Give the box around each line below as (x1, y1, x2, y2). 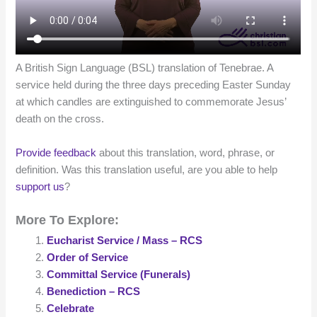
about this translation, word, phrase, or (96, 146, 275, 158)
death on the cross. (16, 113, 105, 125)
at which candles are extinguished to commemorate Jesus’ (16, 96, 287, 108)
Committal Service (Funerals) (47, 268, 191, 280)
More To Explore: (16, 212, 120, 227)
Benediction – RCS (47, 285, 141, 297)
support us (16, 180, 65, 192)
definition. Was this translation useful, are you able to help (16, 163, 278, 175)
